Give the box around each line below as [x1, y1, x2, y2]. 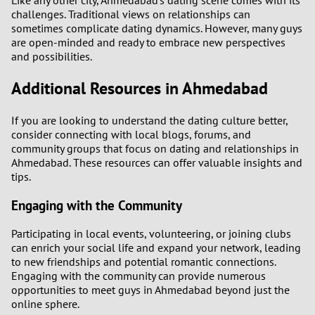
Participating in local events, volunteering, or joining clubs [11, 226, 291, 241]
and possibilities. [11, 49, 92, 64]
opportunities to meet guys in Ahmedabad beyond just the [11, 283, 290, 297]
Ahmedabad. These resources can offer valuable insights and [11, 155, 302, 169]
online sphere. [11, 297, 79, 311]
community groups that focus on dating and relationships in [11, 141, 299, 155]
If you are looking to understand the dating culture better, [11, 112, 288, 127]
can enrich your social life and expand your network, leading [11, 240, 301, 255]
